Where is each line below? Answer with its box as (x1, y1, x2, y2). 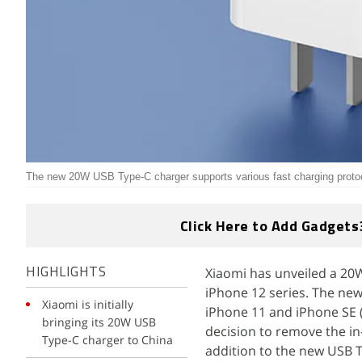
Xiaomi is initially (42, 297, 133, 312)
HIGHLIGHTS (26, 266, 106, 280)
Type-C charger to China (42, 332, 173, 347)
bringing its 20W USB (42, 314, 156, 330)
